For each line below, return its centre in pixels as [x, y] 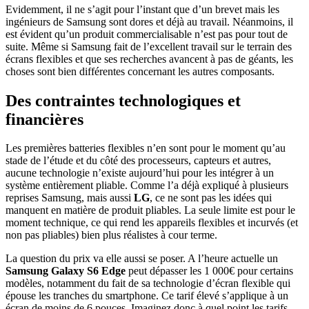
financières [44, 119]
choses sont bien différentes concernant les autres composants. [140, 71]
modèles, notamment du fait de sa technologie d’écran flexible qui [148, 283]
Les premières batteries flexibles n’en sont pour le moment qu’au [146, 148]
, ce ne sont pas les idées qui [211, 198]
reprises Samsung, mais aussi [70, 198]
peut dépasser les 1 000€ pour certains [209, 271]
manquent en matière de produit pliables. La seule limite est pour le [150, 210]
